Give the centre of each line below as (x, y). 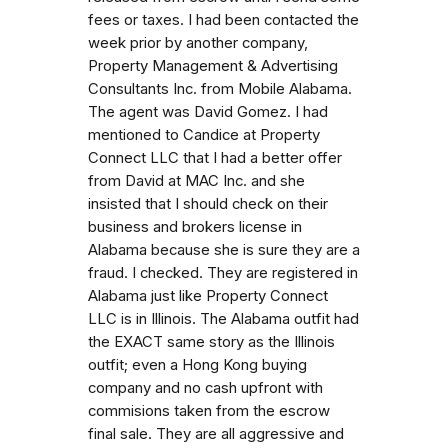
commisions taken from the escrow (209, 410)
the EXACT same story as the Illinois (211, 341)
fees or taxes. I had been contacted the (223, 19)
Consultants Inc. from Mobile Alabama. (220, 88)
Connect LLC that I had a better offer (215, 157)
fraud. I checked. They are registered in (223, 272)
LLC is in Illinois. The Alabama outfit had (223, 318)
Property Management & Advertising (213, 65)
